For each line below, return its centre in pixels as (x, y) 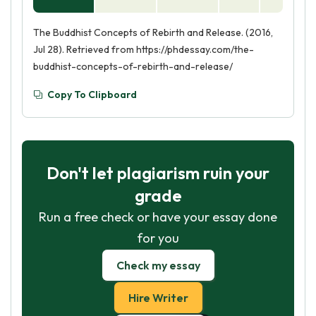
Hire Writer (158, 298)
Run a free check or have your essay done (158, 217)
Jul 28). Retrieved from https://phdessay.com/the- (144, 49)
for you (158, 238)
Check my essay (158, 265)
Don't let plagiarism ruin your (158, 173)
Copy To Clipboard (92, 95)
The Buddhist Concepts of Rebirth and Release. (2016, (153, 32)
